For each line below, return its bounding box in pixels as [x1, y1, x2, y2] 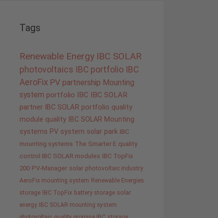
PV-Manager [32, 164, 67, 172]
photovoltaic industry [85, 164, 143, 172]
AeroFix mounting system [19, 177, 89, 184]
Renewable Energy [19, 51, 94, 62]
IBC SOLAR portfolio [45, 103, 109, 112]
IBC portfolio [75, 65, 124, 75]
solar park [87, 127, 118, 136]
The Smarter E [75, 140, 116, 148]
